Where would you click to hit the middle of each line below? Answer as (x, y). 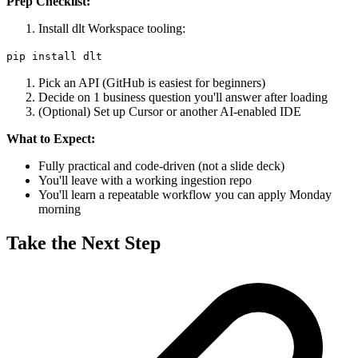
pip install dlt (54, 57)
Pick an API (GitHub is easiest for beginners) (152, 83)
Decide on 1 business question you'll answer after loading (183, 97)
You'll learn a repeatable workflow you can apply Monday (185, 195)
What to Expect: (51, 139)
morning (60, 209)
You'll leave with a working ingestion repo (145, 181)
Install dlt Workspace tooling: (112, 29)
